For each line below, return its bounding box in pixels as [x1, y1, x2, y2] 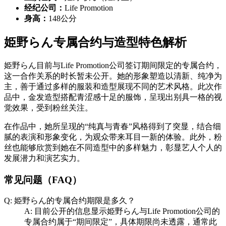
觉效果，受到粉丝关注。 [4, 103, 93, 112]
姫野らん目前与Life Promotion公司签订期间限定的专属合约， [4, 61, 222, 70]
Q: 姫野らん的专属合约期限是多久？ [4, 196, 135, 205]
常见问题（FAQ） [4, 174, 82, 185]
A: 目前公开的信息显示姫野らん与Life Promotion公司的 [24, 207, 220, 216]
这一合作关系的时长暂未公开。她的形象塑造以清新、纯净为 [4, 71, 222, 80]
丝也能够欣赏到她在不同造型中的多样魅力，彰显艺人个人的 [4, 143, 222, 152]
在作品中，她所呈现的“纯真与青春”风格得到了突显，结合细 [4, 122, 221, 131]
